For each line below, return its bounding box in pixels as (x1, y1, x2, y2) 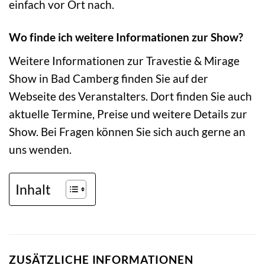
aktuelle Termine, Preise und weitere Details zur (9, 106, 247, 121)
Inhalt (15, 181, 51, 198)
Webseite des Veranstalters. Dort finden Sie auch (9, 89, 252, 103)
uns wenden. (9, 142, 72, 156)
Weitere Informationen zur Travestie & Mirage (9, 53, 240, 67)
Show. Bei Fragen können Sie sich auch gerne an (9, 124, 245, 138)
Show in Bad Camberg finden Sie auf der (9, 71, 208, 85)
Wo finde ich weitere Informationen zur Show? (9, 30, 243, 44)
